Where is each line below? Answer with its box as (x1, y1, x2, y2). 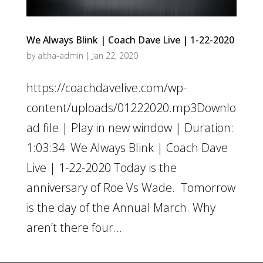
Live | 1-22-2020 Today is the (26, 160, 177, 176)
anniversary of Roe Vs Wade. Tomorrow (26, 180, 235, 196)
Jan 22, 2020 (92, 50, 138, 62)
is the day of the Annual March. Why (26, 200, 215, 216)
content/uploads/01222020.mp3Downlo (26, 100, 236, 116)
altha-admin (37, 50, 83, 62)
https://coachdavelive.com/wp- (26, 80, 187, 96)
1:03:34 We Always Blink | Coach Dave (26, 140, 228, 156)
